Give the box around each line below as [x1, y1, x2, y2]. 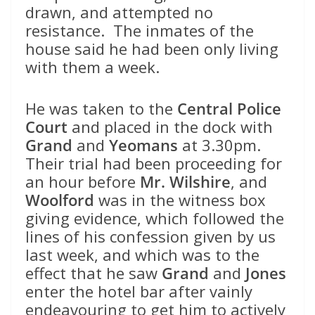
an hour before [25, 171, 140, 193]
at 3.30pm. [178, 134, 265, 156]
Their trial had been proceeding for [25, 153, 282, 174]
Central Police [177, 98, 281, 120]
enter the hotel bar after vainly [25, 281, 252, 302]
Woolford [25, 189, 94, 211]
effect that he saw [25, 262, 162, 284]
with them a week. [25, 56, 160, 78]
